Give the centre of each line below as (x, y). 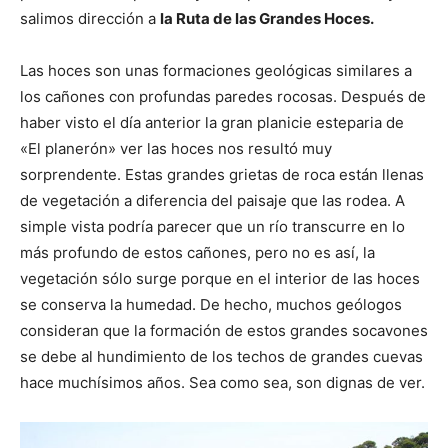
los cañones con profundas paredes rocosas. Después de (223, 96)
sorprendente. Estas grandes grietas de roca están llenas (222, 174)
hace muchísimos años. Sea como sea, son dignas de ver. (222, 382)
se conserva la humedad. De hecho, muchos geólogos (211, 304)
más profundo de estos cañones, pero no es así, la (197, 252)
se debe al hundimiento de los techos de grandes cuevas (221, 356)
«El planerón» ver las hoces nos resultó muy (176, 148)
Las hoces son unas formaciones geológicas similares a (216, 70)
